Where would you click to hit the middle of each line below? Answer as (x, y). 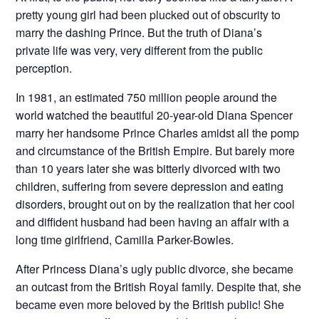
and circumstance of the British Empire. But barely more (156, 151)
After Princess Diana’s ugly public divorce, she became (155, 269)
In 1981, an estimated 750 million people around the (147, 98)
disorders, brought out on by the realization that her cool (156, 204)
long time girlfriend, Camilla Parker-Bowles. (125, 240)
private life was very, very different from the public (140, 51)
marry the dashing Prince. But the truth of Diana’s (139, 33)
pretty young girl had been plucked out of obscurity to (148, 15)
